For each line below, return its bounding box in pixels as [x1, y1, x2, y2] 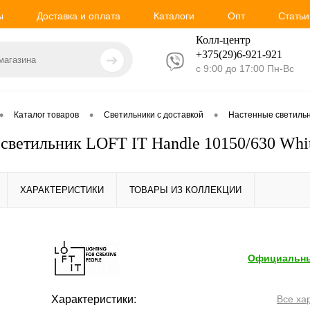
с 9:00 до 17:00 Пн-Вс [196, 62, 294, 74]
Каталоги [154, 10, 194, 21]
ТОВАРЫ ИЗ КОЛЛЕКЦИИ [129, 185, 241, 195]
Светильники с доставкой [104, 110, 203, 120]
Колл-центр [196, 33, 250, 46]
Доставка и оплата [37, 10, 120, 21]
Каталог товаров [14, 110, 79, 120]
